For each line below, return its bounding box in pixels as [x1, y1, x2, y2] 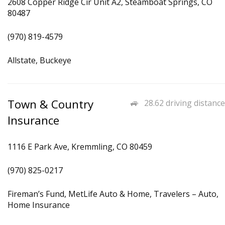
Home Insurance [8, 199, 70, 210]
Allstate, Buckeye [8, 55, 71, 66]
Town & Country [8, 96, 93, 112]
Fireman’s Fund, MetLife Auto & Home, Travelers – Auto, [8, 188, 218, 199]
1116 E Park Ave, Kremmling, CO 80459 [8, 141, 152, 152]
